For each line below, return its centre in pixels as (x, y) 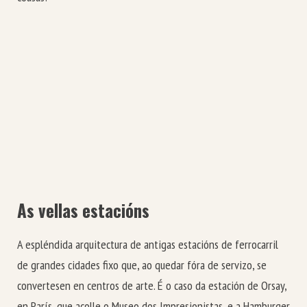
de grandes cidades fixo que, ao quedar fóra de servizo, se (142, 265)
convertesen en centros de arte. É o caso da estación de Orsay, (152, 285)
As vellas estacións (83, 210)
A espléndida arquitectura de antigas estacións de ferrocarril (148, 244)
